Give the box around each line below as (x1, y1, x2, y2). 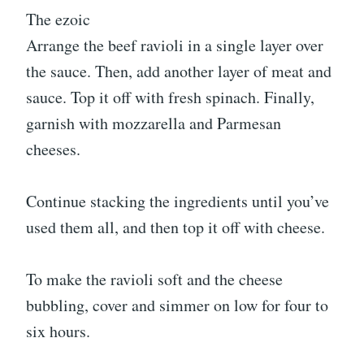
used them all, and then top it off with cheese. (26, 215, 325, 238)
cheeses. (26, 137, 80, 160)
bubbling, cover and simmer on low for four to (26, 293, 328, 316)
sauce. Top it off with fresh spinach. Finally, (26, 85, 314, 108)
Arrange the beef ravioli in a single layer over (26, 33, 323, 56)
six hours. (26, 319, 90, 342)
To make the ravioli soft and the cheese (26, 267, 283, 290)
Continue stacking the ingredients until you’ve (26, 189, 329, 212)
